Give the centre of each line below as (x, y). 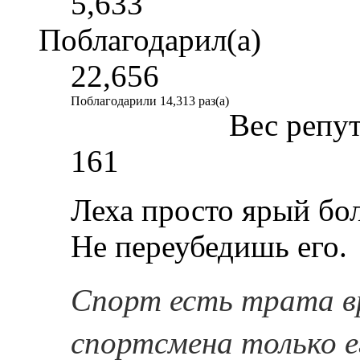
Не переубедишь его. (209, 246)
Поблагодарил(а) (150, 39)
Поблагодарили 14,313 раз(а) (150, 100)
